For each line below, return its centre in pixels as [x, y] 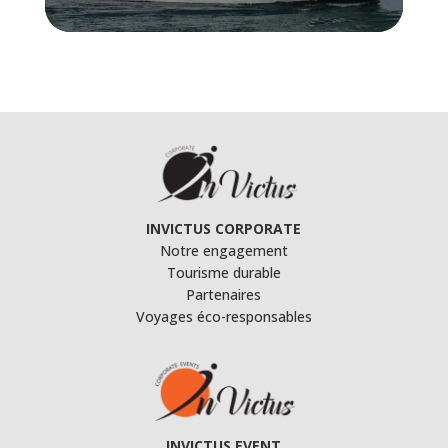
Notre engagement [223, 251]
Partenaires [224, 295]
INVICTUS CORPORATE [224, 229]
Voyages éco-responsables [223, 317]
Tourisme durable [223, 273]
